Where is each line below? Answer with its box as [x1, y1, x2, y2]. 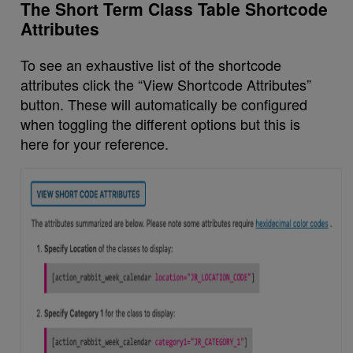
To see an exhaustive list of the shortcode [20, 54, 282, 75]
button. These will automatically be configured [20, 93, 308, 114]
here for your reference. [20, 132, 169, 154]
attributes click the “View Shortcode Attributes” [20, 73, 312, 95]
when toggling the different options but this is [20, 113, 301, 134]
